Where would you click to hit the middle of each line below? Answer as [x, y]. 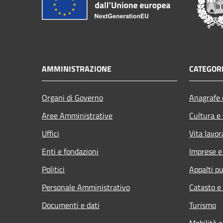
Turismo [203, 205]
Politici [53, 169]
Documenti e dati [71, 205]
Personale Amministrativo [86, 187]
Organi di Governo [72, 97]
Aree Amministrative [77, 115]
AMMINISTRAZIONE [77, 68]
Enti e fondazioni [70, 151]
